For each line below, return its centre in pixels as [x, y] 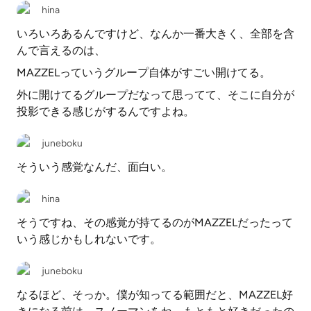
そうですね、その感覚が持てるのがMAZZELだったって [155, 222]
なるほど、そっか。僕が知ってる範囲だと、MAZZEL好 [155, 295]
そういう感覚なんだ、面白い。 [94, 167]
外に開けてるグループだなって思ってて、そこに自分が [155, 95]
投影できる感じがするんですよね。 [106, 111]
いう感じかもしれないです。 [89, 239]
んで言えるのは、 [61, 50]
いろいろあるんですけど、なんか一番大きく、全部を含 [155, 34]
